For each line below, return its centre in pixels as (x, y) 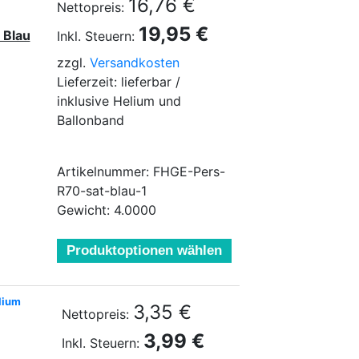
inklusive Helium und (119, 101)
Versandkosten (135, 63)
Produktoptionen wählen (144, 250)
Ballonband (91, 120)
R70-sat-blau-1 (102, 191)
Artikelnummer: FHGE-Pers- (141, 171)
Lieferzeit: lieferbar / (119, 82)
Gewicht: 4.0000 (107, 210)
